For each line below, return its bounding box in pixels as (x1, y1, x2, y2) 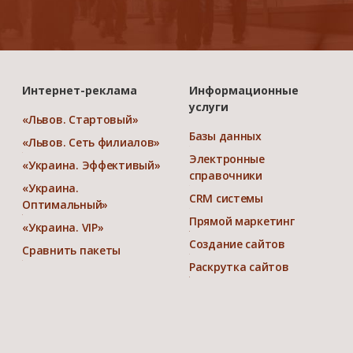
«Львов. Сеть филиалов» (22, 134, 161, 150)
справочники (188, 167, 262, 183)
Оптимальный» (22, 196, 108, 212)
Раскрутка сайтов (188, 258, 289, 274)
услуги (188, 98, 229, 114)
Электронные (188, 150, 265, 166)
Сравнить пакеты (22, 242, 121, 258)
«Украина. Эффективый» (22, 157, 161, 173)
